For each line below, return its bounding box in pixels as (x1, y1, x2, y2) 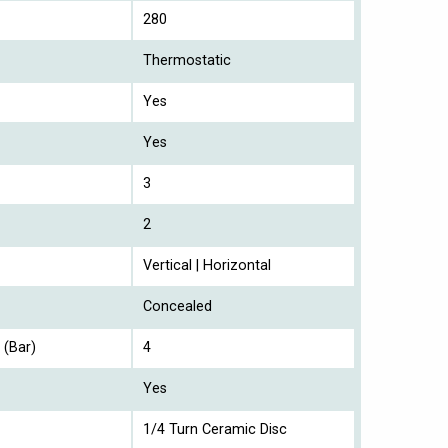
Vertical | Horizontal (143, 256, 271, 274)
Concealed (143, 297, 212, 315)
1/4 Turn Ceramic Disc (143, 420, 287, 438)
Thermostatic (143, 51, 231, 69)
